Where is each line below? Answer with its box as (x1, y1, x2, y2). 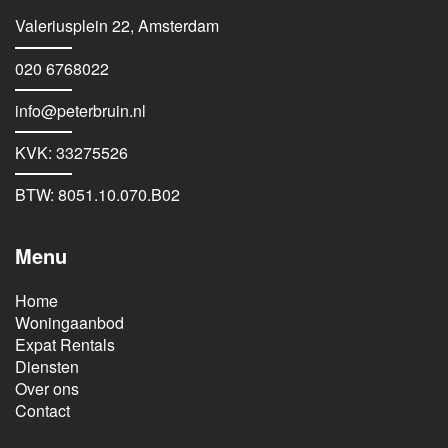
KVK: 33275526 (15, 141, 128, 165)
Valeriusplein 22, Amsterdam (15, 14, 219, 38)
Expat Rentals (15, 333, 115, 357)
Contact (15, 399, 70, 423)
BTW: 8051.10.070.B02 (15, 183, 180, 207)
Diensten (15, 355, 79, 379)
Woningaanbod (15, 311, 124, 335)
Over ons (15, 377, 79, 401)
